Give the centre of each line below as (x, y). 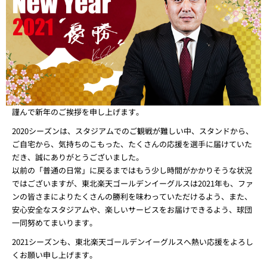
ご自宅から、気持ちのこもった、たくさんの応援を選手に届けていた (132, 144)
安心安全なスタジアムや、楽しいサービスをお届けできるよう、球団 (132, 209)
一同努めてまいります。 (55, 223)
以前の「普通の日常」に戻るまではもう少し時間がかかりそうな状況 (132, 170)
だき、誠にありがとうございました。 (78, 157)
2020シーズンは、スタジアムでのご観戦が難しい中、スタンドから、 (133, 131)
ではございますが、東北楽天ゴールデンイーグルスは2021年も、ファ (133, 183)
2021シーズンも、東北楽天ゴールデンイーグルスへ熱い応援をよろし (133, 242)
